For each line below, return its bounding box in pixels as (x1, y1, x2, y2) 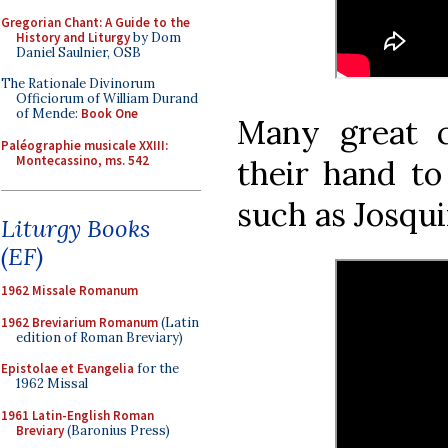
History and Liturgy (16, 28, 130, 46)
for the (134, 360, 179, 377)
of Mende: (16, 105, 81, 122)
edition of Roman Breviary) (16, 328, 183, 346)
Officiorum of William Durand (16, 90, 198, 107)
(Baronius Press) (64, 421, 170, 439)
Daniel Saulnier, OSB (16, 43, 141, 61)
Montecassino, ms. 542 (16, 151, 149, 169)
